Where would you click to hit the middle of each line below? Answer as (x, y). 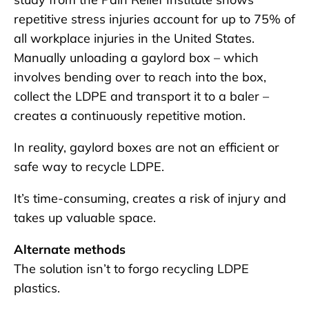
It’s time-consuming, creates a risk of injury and (150, 199)
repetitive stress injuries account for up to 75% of (154, 19)
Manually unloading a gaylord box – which (136, 58)
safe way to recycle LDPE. (89, 167)
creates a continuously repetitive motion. (130, 116)
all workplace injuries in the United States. (134, 39)
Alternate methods (70, 250)
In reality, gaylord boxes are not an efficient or (147, 148)
